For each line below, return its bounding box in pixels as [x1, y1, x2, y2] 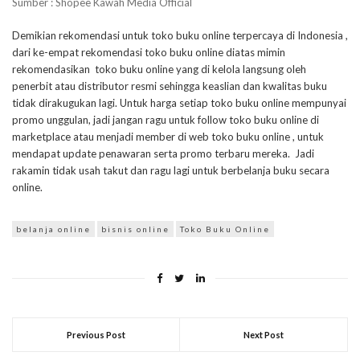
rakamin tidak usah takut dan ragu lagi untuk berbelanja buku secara [12, 163, 329, 177]
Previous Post [67, 329, 125, 340]
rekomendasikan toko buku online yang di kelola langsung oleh [12, 62, 306, 76]
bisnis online [101, 223, 170, 234]
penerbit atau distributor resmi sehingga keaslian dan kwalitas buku [12, 79, 327, 92]
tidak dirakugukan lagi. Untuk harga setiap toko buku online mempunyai [12, 96, 346, 109]
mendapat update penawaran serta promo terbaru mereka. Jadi [12, 146, 314, 160]
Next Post [243, 329, 284, 340]
